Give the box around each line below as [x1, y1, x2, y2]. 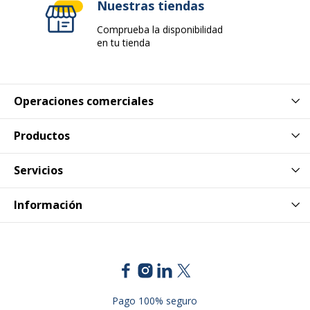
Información [14, 197, 82, 213]
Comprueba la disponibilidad [97, 22, 223, 36]
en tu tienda [97, 35, 150, 49]
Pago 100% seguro [112, 293, 198, 307]
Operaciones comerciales [14, 93, 154, 109]
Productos [14, 128, 70, 144]
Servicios [14, 163, 63, 179]
